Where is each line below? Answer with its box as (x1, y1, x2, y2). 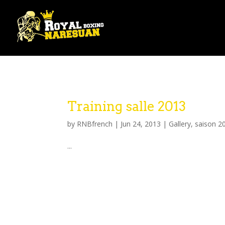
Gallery (169, 119, 191, 129)
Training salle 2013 (67, 98, 186, 114)
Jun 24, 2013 (121, 119, 161, 129)
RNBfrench (77, 119, 113, 129)
